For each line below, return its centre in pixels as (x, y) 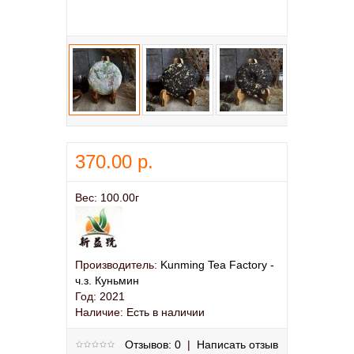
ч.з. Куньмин (107, 281)
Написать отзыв (237, 345)
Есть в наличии (164, 312)
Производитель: (116, 265)
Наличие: (99, 312)
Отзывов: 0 (153, 345)
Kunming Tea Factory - (217, 265)
